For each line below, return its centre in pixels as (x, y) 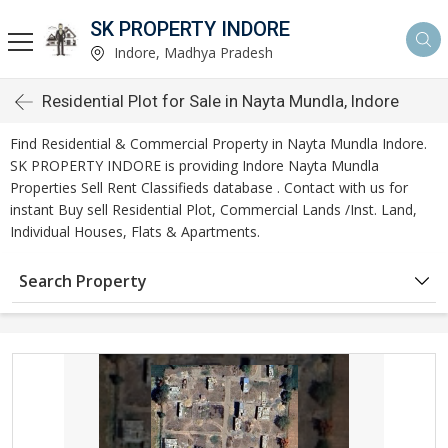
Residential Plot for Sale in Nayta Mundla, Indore (220, 101)
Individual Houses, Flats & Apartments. (135, 231)
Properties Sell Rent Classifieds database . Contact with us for (209, 187)
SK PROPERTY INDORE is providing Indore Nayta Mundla (194, 165)
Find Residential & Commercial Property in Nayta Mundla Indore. (218, 143)
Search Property (83, 281)
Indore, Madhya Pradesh (191, 52)
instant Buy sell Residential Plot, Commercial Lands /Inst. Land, (213, 209)
